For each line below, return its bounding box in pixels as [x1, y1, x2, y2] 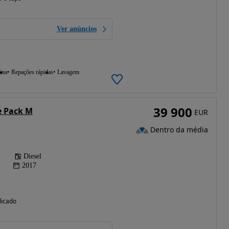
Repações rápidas [11, 68, 53, 76]
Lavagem [57, 68, 79, 76]
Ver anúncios [56, 25, 97, 33]
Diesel [23, 152, 41, 161]
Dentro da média [150, 125, 208, 135]
